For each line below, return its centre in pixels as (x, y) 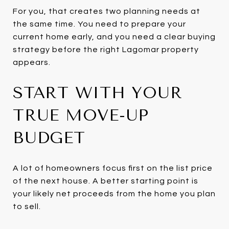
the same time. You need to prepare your (99, 24)
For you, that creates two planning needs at (107, 11)
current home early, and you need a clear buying (114, 37)
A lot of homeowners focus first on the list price (113, 168)
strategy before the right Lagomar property (106, 49)
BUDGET (49, 138)
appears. (32, 62)
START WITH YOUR (98, 93)
